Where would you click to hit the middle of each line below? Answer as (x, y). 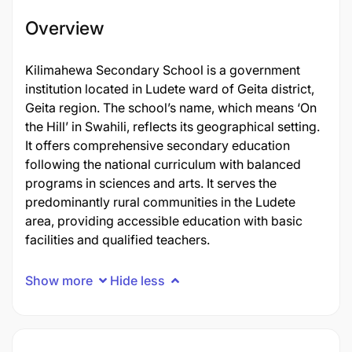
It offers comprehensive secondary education (158, 145)
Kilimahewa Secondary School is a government (163, 70)
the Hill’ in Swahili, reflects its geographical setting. (172, 126)
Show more (59, 280)
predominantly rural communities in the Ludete (160, 202)
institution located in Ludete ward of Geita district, (170, 89)
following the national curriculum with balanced (163, 164)
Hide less (137, 280)
